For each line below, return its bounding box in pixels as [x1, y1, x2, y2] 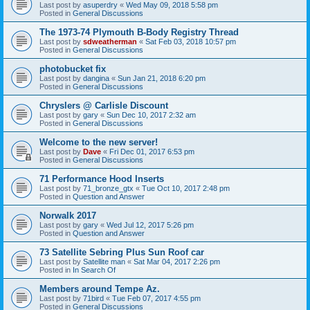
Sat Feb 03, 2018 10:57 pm [145, 37, 236, 46]
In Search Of [73, 265, 116, 274]
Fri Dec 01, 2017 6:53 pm [109, 147, 194, 156]
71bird [83, 293, 104, 302]
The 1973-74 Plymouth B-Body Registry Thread [39, 26, 239, 37]
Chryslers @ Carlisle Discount [39, 100, 168, 111]
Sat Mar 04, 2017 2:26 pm [134, 257, 220, 266]
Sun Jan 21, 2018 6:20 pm [118, 73, 206, 82]
